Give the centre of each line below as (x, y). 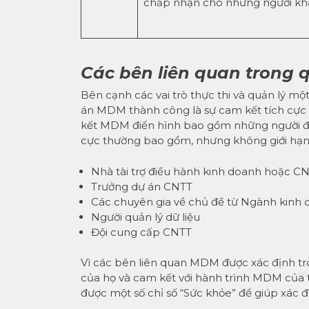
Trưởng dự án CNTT (142, 186)
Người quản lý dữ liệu (146, 217)
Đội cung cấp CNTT (141, 232)
